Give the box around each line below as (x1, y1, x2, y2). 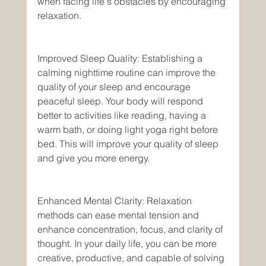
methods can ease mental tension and (37, 209, 201, 221)
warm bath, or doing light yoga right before (37, 123, 220, 135)
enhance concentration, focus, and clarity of (37, 223, 225, 235)
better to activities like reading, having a (37, 109, 208, 121)
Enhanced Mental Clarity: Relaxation (37, 195, 194, 207)
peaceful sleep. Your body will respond (37, 95, 205, 107)
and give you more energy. (37, 152, 152, 164)
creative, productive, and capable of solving (37, 252, 227, 264)
